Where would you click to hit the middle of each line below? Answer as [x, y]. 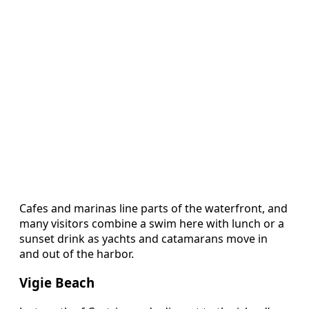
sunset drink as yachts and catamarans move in [143, 238]
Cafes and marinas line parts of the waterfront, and [153, 208]
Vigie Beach [57, 283]
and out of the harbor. [77, 253]
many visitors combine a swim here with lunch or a [152, 223]
